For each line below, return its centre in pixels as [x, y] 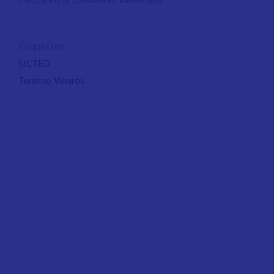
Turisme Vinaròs [51, 80]
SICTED [34, 63]
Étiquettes [41, 46]
